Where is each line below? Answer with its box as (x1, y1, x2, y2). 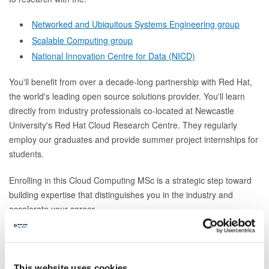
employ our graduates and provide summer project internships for (9, 133, 258, 146)
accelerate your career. (9, 203, 97, 216)
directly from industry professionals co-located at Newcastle (9, 104, 234, 117)
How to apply (22, 241, 90, 254)
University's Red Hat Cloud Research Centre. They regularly (9, 119, 237, 131)
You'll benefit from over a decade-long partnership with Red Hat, (9, 76, 252, 88)
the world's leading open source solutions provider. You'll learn (9, 90, 245, 103)
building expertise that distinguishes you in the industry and (9, 189, 233, 201)
